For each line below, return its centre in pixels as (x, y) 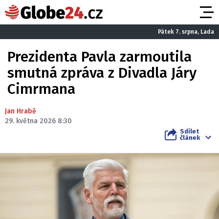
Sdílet (189, 131)
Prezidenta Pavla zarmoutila (99, 57)
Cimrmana (41, 89)
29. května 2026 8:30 (38, 121)
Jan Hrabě (21, 111)
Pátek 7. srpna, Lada (186, 32)
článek (190, 138)
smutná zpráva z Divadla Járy (102, 73)
